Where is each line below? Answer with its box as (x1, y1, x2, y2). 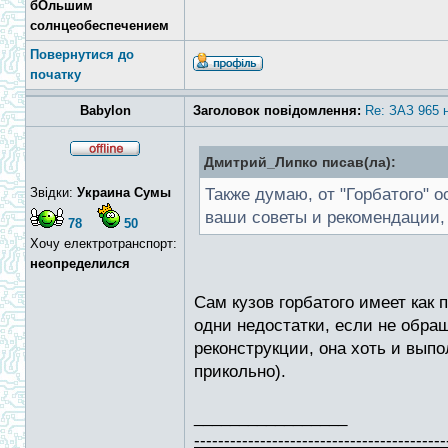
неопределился (30, 256, 130, 271)
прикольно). (194, 362, 286, 381)
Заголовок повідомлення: (193, 103, 361, 118)
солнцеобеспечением (30, 18, 169, 33)
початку (30, 67, 81, 82)
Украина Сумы (77, 185, 171, 200)
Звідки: (30, 185, 77, 200)
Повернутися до (30, 47, 134, 62)
